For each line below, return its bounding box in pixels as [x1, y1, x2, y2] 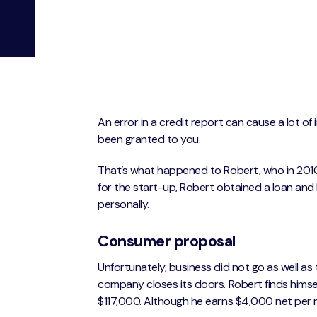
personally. [98, 197, 149, 212]
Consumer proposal [98, 230, 236, 251]
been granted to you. [98, 132, 201, 146]
